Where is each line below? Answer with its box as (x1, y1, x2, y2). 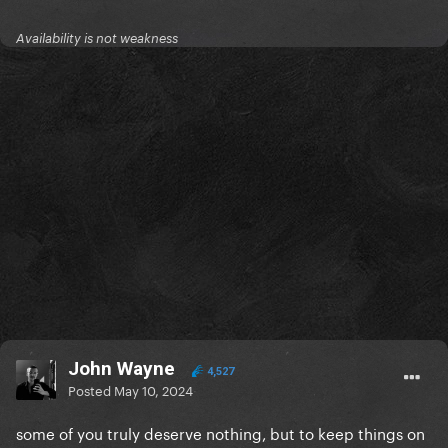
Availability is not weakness (16, 30, 178, 47)
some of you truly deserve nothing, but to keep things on (16, 420, 425, 445)
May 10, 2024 (114, 379, 193, 400)
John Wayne (68, 357, 175, 381)
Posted (68, 379, 114, 400)
